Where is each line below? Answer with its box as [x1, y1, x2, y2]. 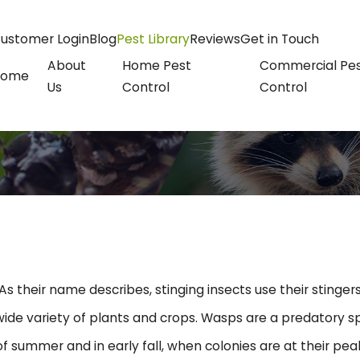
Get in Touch [239, 31, 319, 48]
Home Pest [121, 56, 191, 74]
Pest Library [116, 31, 190, 48]
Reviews [189, 31, 240, 48]
